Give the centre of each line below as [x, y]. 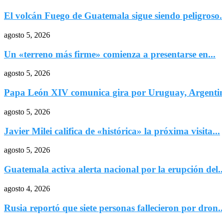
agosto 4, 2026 [27, 188]
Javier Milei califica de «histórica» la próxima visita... [112, 131]
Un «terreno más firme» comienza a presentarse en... [110, 54]
